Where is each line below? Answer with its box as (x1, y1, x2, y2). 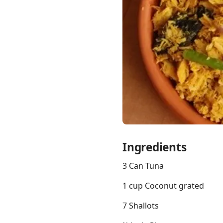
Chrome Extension (46, 108, 107, 117)
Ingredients (122, 139, 187, 155)
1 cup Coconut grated (122, 180, 204, 192)
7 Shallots (122, 200, 159, 212)
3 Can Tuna (122, 160, 164, 172)
